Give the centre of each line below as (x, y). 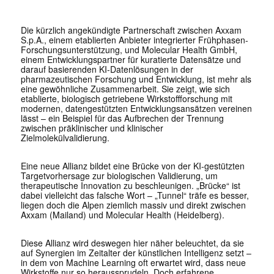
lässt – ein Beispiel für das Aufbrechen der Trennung (122, 118)
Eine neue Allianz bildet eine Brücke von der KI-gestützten (132, 166)
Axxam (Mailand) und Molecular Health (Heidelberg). (122, 215)
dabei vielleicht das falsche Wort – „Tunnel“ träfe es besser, (135, 195)
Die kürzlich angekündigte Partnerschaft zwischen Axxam (131, 30)
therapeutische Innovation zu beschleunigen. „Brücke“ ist (130, 186)
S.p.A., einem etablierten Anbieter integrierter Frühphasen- (134, 40)
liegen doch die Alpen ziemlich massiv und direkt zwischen (133, 205)
